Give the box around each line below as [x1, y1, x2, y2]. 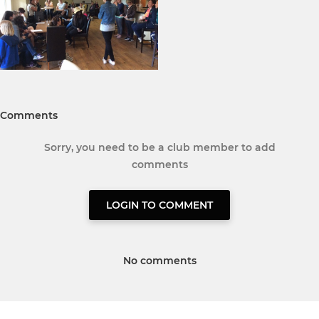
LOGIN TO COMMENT [106, 199, 213, 212]
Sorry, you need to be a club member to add [43, 141, 276, 155]
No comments [122, 254, 197, 268]
